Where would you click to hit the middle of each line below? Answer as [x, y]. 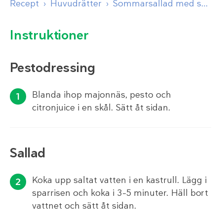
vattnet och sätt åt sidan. [84, 205]
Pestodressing [53, 67]
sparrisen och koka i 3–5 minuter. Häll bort [120, 193]
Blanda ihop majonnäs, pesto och [102, 94]
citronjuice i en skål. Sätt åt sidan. [101, 107]
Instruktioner [49, 35]
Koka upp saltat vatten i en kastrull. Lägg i [119, 180]
